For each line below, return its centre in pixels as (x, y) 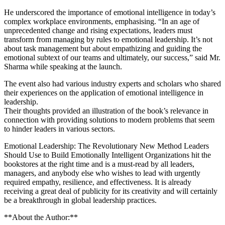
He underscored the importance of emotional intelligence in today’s (110, 12)
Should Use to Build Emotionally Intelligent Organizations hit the (107, 155)
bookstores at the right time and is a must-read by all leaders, (99, 164)
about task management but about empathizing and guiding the (103, 48)
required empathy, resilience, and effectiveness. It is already (98, 182)
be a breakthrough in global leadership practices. (80, 200)
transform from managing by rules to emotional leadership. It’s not (108, 39)
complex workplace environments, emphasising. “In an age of (102, 21)
